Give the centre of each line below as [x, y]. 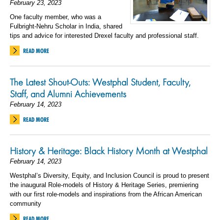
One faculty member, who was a [55, 17]
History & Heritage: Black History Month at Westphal [109, 151]
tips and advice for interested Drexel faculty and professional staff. [104, 36]
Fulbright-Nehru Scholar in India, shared [66, 26]
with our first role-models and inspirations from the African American [106, 194]
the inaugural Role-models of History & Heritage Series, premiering [104, 185]
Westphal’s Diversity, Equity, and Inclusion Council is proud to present [110, 176]
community [27, 204]
